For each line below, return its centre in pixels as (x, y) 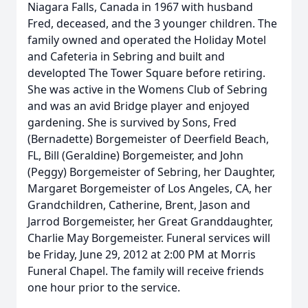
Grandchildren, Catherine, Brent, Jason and (139, 205)
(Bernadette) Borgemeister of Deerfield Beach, (148, 139)
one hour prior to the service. (104, 287)
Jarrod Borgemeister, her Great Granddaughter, (150, 221)
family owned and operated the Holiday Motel (147, 40)
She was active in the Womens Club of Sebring (147, 89)
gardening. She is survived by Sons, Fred (132, 122)
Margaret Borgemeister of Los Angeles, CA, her (150, 188)
